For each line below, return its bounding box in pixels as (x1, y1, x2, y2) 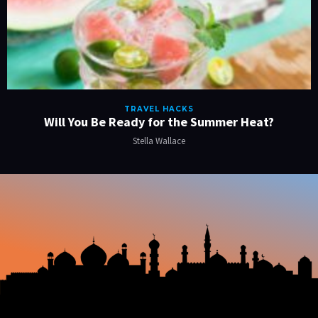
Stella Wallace (133, 134, 185, 147)
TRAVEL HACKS (124, 104, 194, 114)
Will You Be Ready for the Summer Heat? (44, 113, 274, 130)
